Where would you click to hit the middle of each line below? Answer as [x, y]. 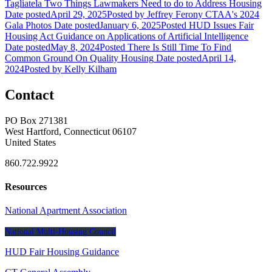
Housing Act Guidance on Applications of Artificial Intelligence [127, 36]
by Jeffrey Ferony [169, 14]
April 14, [219, 58]
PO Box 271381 [36, 120]
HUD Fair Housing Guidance [62, 252]
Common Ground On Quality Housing [79, 58]
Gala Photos [28, 25]
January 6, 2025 [130, 25]
